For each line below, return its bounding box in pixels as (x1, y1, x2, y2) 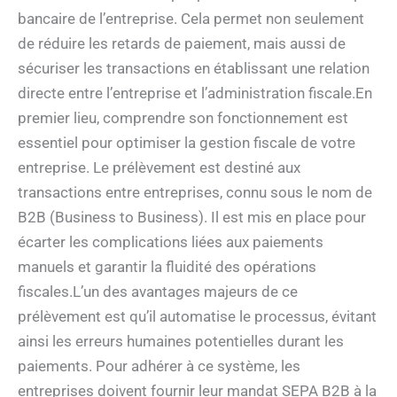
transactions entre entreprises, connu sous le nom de (18, 183, 372, 201)
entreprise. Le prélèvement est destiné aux (18, 158, 300, 176)
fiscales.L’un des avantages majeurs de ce (18, 282, 298, 300)
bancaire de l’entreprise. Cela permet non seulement (18, 9, 364, 27)
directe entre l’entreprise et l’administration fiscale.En (18, 83, 372, 102)
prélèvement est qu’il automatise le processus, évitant (18, 307, 377, 325)
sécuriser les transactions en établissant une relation (18, 58, 370, 77)
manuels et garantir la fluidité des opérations (18, 257, 316, 276)
